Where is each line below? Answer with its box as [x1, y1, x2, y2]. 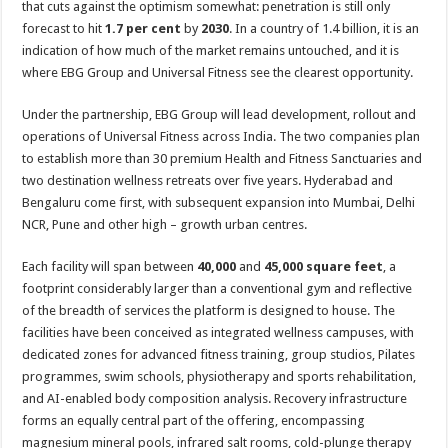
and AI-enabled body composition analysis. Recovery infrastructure [22, 391, 408, 406]
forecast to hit [22, 21, 106, 36]
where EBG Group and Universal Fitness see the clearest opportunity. [22, 65, 414, 80]
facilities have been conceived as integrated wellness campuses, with [22, 325, 415, 340]
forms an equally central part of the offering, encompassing [22, 413, 366, 428]
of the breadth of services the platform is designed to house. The [22, 303, 396, 318]
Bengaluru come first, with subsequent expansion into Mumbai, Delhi [22, 195, 416, 210]
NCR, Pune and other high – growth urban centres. [22, 217, 308, 232]
